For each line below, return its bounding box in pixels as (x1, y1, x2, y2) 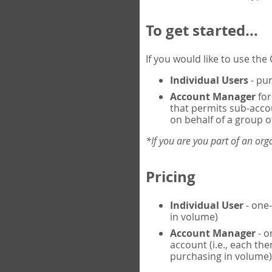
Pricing (146, 166, 195, 188)
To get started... (146, 20, 258, 41)
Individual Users (170, 73, 248, 87)
